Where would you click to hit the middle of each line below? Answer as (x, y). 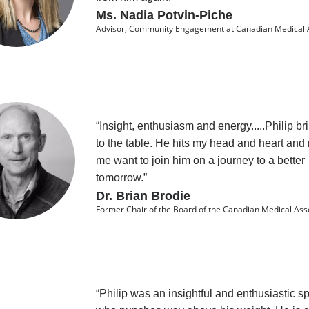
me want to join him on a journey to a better (200, 161)
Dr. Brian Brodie (143, 196)
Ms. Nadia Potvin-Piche (164, 15)
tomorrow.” (121, 178)
